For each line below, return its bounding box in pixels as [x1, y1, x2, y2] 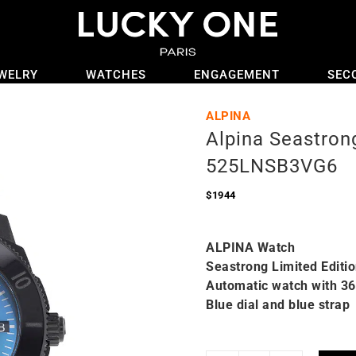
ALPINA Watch [206, 240, 295, 255]
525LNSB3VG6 [206, 155, 338, 177]
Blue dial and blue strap [206, 297, 350, 312]
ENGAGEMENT [194, 68, 280, 82]
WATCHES [86, 68, 146, 82]
